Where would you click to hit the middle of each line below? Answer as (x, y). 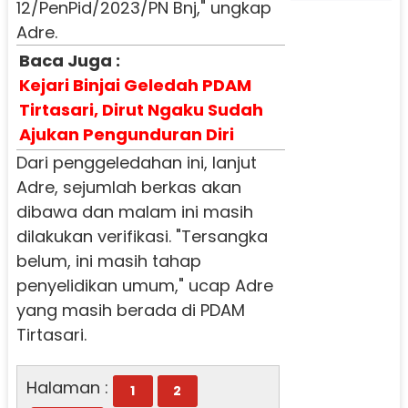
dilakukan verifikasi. (96, 237)
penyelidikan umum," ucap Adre (144, 286)
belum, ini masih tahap (108, 261)
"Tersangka (221, 237)
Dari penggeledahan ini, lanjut (136, 163)
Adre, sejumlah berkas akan (128, 188)
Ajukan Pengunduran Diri (126, 135)
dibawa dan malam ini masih (134, 212)
